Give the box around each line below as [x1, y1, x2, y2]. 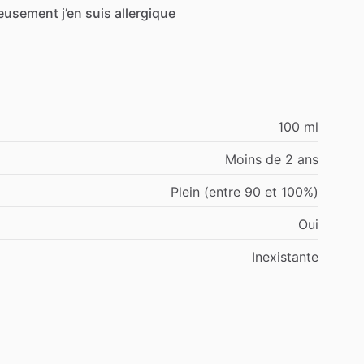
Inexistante [252, 248, 318, 265]
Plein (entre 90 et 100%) [171, 183, 318, 200]
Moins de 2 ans [225, 150, 318, 167]
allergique [115, 4, 175, 21]
